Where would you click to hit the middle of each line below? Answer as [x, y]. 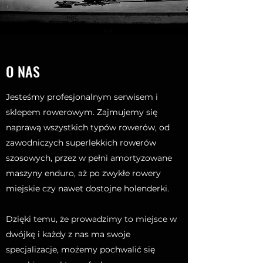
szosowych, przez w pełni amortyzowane [89, 158]
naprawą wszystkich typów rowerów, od [88, 127]
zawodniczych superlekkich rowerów [81, 143]
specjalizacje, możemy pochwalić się [80, 249]
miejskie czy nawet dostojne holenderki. [87, 188]
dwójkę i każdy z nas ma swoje [68, 234]
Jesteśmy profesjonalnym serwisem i [82, 97]
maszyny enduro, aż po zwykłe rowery [83, 173]
